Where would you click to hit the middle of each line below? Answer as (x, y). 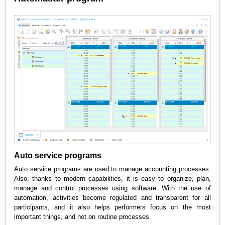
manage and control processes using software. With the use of (113, 188)
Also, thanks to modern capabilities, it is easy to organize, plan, (113, 178)
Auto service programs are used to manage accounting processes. (113, 169)
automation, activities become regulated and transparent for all (113, 197)
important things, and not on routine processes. (83, 216)
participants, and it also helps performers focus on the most (113, 207)
